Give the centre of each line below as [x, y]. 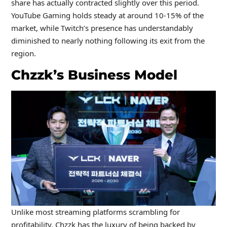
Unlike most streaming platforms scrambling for [95, 212]
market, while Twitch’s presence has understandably [102, 28]
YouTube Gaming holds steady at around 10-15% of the [107, 15]
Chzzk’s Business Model [94, 75]
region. [23, 53]
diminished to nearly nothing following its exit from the [108, 40]
